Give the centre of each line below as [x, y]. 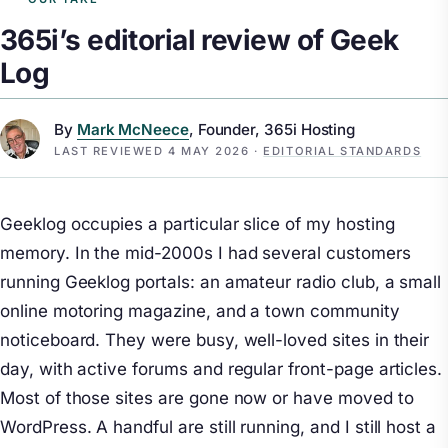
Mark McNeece [132, 130]
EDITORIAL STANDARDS [342, 150]
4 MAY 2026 [208, 150]
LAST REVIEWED [111, 150]
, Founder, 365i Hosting [272, 130]
